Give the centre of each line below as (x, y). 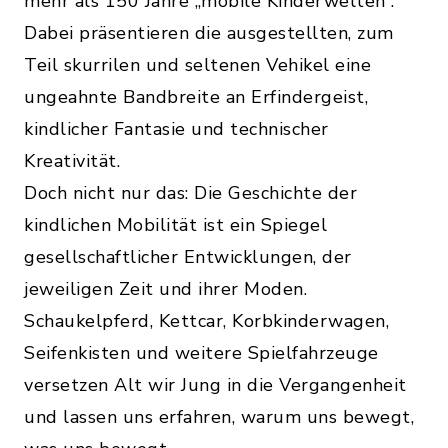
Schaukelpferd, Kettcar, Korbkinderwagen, (206, 320)
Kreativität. (72, 160)
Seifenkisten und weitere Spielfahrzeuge (201, 352)
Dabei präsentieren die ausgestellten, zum (209, 32)
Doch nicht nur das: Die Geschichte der (190, 192)
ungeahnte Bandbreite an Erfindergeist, (196, 96)
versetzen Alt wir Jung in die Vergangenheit (215, 384)
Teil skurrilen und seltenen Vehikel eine (197, 64)
